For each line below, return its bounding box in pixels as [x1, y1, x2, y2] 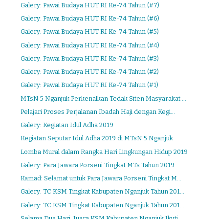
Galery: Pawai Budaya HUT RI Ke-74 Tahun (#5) [21, 28, 159, 36]
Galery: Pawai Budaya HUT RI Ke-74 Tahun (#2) [21, 68, 159, 75]
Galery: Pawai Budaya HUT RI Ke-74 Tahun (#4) [21, 41, 160, 49]
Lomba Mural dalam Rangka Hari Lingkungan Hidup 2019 [21, 148, 188, 155]
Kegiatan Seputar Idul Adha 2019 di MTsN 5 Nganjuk [21, 134, 174, 142]
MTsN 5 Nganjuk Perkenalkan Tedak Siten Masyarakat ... [21, 94, 187, 102]
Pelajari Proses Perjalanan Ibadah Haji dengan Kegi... [21, 108, 175, 115]
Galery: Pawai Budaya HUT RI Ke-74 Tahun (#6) [21, 15, 160, 22]
